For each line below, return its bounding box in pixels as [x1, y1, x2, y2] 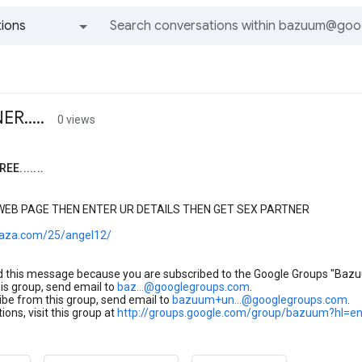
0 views [57, 113, 95, 126]
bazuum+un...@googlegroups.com [172, 293, 347, 306]
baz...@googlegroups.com [117, 280, 250, 293]
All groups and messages [53, 48, 64, 65]
